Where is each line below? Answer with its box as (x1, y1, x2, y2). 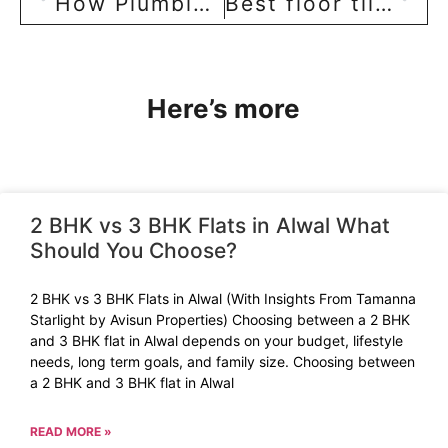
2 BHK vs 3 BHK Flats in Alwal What (30, 212, 390, 238)
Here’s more (147, 92, 301, 124)
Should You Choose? (30, 237, 237, 263)
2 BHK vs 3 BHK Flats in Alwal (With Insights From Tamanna (30, 289, 416, 307)
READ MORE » (30, 423, 112, 439)
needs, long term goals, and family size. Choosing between (30, 352, 415, 370)
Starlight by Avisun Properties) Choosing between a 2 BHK (30, 310, 410, 328)
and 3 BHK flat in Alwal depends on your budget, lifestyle (30, 331, 403, 349)
